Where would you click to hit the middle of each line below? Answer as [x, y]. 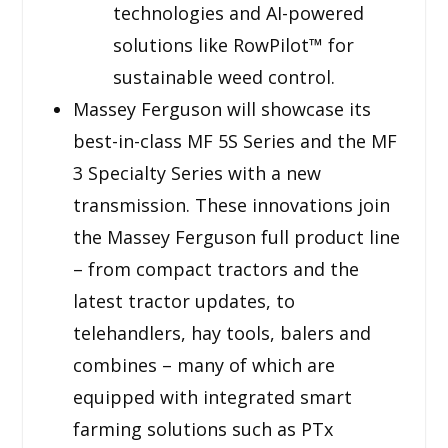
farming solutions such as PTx [202, 428]
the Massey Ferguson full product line [236, 236]
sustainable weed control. [223, 76]
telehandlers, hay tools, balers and [221, 332]
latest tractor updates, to [183, 300]
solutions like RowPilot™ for [233, 44]
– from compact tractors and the [215, 268]
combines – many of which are [203, 364]
